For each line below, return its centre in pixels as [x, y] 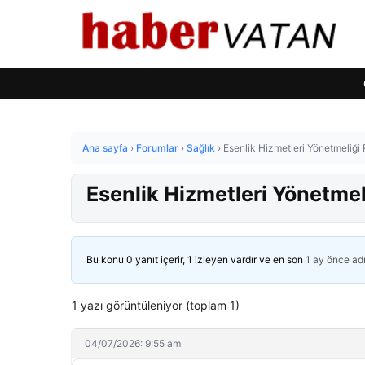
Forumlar [157, 148]
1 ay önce [328, 259]
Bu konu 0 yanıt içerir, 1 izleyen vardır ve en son [196, 259]
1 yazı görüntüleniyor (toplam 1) [156, 305]
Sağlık [201, 148]
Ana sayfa [105, 148]
